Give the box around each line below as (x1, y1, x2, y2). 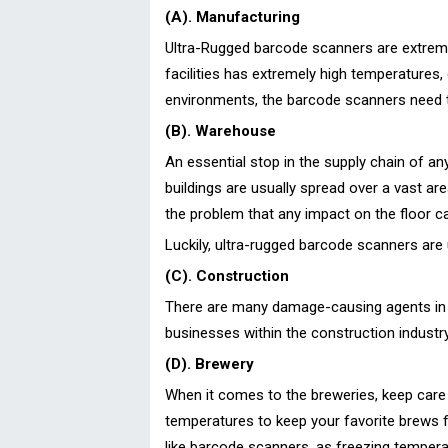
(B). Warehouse (165, 121, 276, 140)
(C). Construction (165, 266, 289, 285)
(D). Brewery (165, 354, 254, 373)
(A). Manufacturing (165, 7, 300, 26)
